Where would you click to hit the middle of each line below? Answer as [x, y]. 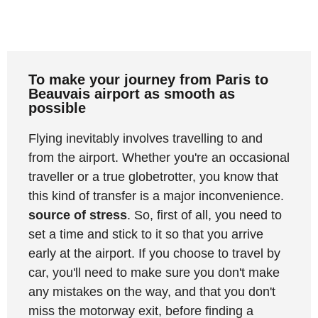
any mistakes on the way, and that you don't [152, 291]
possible [57, 108]
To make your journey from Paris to [148, 79]
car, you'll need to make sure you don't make [154, 272]
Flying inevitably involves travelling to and [146, 138]
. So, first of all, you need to [204, 215]
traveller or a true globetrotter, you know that [153, 176]
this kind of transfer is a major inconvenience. [156, 196]
